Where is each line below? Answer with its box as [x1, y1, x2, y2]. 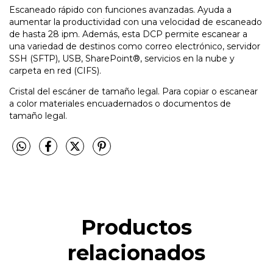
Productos [81, 214, 192, 240]
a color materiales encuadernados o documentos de [9, 97, 231, 109]
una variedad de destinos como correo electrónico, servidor [9, 40, 260, 52]
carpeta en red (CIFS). [9, 65, 101, 76]
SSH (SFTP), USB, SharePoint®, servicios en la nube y [9, 52, 235, 64]
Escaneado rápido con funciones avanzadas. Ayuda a [9, 4, 232, 15]
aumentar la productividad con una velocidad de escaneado [9, 16, 262, 27]
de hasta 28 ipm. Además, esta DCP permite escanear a [9, 28, 247, 40]
